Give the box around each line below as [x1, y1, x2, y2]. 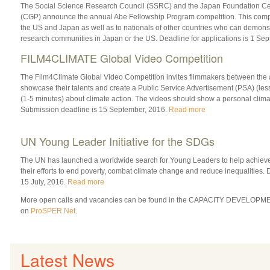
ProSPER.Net [30, 206, 75, 215]
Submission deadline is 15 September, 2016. [20, 105, 169, 114]
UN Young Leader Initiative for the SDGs [20, 133, 215, 149]
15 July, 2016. [20, 177, 67, 186]
